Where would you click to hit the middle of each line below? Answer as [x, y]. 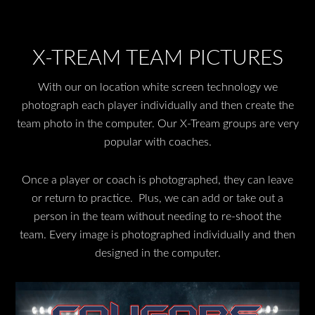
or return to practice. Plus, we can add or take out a [157, 199]
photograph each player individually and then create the [157, 106]
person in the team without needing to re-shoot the [157, 217]
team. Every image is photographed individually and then [157, 235]
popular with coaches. [157, 142]
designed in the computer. [157, 253]
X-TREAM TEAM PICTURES [157, 59]
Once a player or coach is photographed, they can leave [157, 180]
